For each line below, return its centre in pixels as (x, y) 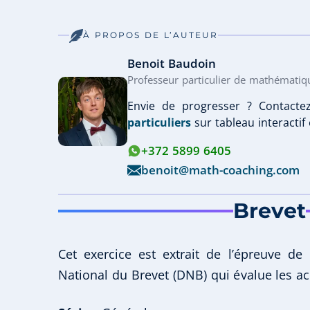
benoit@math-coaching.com (220, 170)
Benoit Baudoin (172, 64)
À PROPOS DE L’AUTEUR (151, 35)
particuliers (159, 123)
